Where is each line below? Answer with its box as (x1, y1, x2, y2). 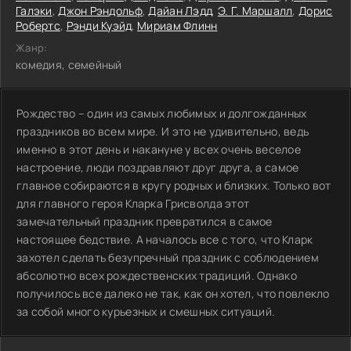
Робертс (16, 18, 60, 33)
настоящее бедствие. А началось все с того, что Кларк (16, 232, 313, 247)
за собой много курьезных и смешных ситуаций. (16, 304, 276, 319)
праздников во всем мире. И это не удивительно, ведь (16, 124, 309, 139)
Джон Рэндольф (58, 3, 143, 18)
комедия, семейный (16, 57, 122, 72)
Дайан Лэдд (148, 3, 212, 18)
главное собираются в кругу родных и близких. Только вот (16, 178, 331, 193)
